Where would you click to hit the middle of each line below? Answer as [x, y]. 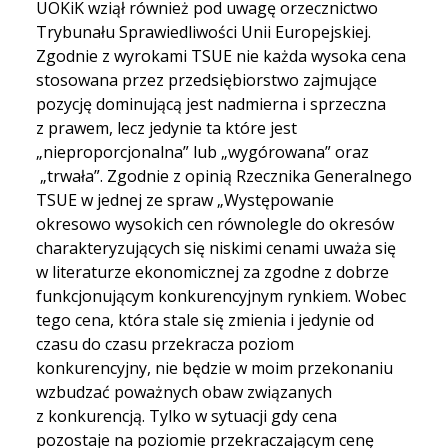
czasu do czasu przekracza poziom [165, 343]
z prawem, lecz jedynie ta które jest [166, 127]
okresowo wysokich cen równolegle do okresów [215, 223]
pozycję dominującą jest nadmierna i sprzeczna [211, 103]
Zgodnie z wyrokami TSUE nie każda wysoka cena [221, 55]
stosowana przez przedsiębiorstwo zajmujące [206, 79]
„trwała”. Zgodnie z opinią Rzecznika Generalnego [224, 175]
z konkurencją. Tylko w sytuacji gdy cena [186, 415]
